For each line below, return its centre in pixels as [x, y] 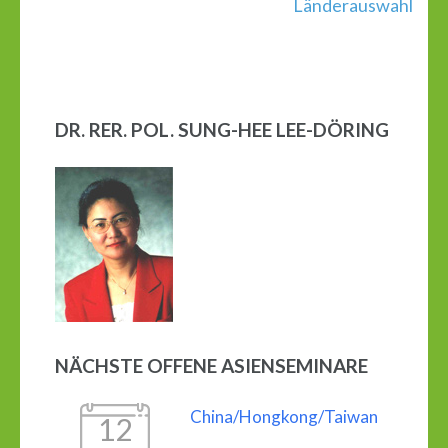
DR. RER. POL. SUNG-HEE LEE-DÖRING [222, 129]
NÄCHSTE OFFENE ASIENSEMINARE [211, 365]
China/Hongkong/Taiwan [284, 416]
